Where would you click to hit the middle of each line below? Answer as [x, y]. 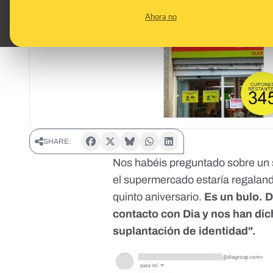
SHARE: [57, 142]
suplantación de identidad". [185, 231]
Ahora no [161, 16]
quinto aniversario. [159, 197]
